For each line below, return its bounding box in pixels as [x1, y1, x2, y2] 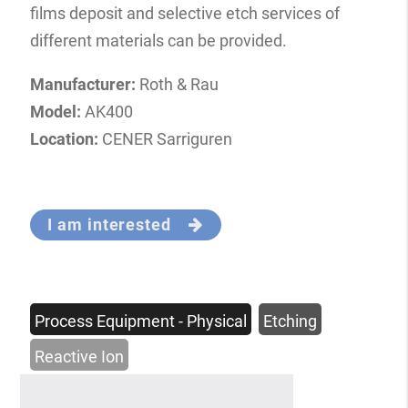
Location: [29, 128, 98, 148]
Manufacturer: [29, 74, 136, 94]
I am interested [47, 214, 189, 234]
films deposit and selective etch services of [29, 3, 340, 23]
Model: [29, 101, 81, 121]
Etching [262, 311, 317, 331]
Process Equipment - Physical [34, 311, 247, 331]
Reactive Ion [34, 346, 124, 366]
